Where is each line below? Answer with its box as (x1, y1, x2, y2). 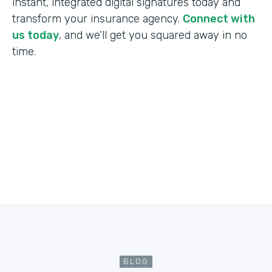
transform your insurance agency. (12, 12, 183, 25)
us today (12, 28, 59, 42)
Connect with (183, 12, 255, 25)
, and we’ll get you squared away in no (59, 28, 247, 42)
